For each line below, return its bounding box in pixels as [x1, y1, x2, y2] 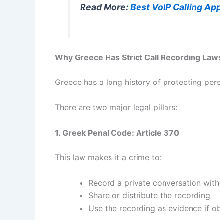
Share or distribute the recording [88, 190, 210, 200]
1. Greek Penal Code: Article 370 [55, 128, 179, 138]
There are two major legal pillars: [55, 102, 177, 112]
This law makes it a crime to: [55, 152, 162, 163]
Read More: [80, 2, 131, 13]
